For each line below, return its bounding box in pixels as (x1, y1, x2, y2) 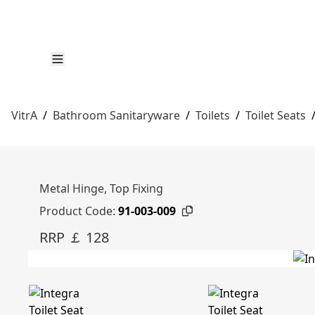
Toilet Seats (245, 108, 306, 123)
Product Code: (39, 203, 115, 219)
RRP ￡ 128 (39, 228, 109, 247)
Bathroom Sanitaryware (53, 108, 180, 123)
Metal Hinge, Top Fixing (39, 181, 163, 196)
